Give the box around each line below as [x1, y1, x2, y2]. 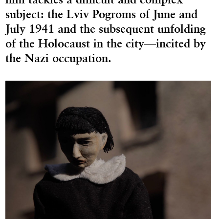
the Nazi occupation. [5, 50, 112, 65]
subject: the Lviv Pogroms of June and [5, 6, 198, 21]
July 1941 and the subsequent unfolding [5, 21, 206, 36]
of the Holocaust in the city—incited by [5, 36, 206, 50]
